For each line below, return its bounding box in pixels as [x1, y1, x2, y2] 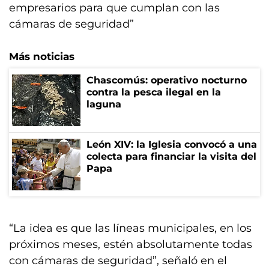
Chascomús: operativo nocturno [86, 74, 247, 86]
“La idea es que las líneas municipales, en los [9, 222, 252, 235]
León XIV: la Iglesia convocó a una [86, 139, 257, 150]
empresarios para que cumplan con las [9, 1, 220, 14]
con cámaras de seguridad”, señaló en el [9, 254, 227, 267]
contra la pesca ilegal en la [86, 86, 221, 98]
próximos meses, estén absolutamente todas [9, 238, 252, 251]
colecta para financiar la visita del [86, 151, 256, 162]
